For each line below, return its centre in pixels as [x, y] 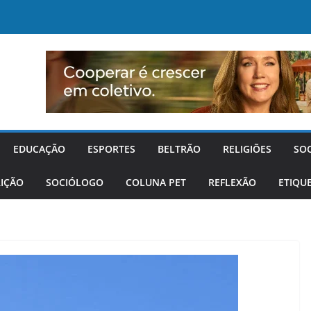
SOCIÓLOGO [75, 182]
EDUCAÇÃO [39, 149]
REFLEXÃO [232, 182]
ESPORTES [111, 149]
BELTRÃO [179, 149]
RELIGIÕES [247, 149]
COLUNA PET [156, 182]
